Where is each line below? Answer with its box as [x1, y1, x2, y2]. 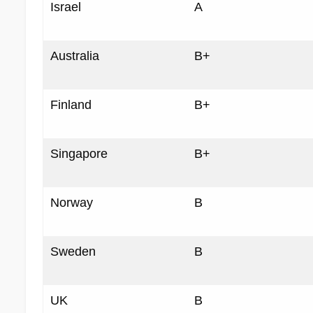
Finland [50, 98, 95, 112]
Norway [50, 196, 96, 210]
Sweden [50, 245, 99, 259]
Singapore [50, 147, 111, 161]
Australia [50, 49, 103, 64]
